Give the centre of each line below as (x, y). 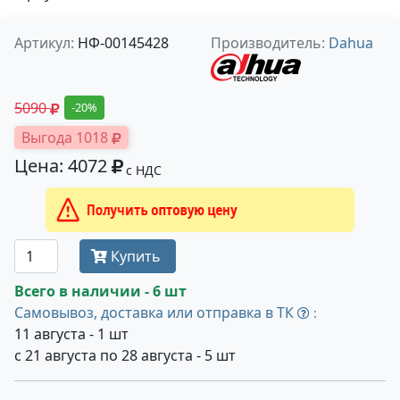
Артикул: (44, 43)
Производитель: (270, 43)
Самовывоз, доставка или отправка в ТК (156, 312)
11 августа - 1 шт (71, 334)
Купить (136, 256)
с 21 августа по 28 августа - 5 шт (125, 355)
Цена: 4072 (63, 166)
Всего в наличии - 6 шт (100, 291)
